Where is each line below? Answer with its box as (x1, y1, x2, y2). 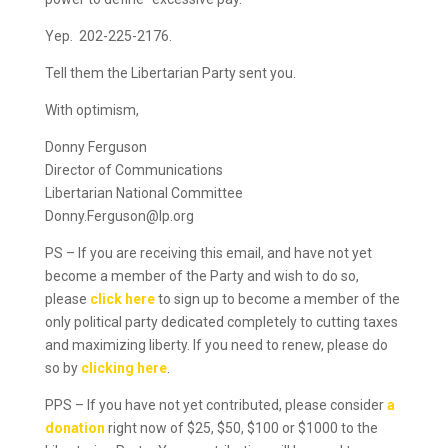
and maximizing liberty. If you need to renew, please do (44, 337, 388, 353)
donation (44, 420, 105, 436)
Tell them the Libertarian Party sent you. (44, 65, 296, 81)
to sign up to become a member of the (154, 291, 400, 307)
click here (89, 291, 155, 307)
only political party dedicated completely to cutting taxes (44, 314, 398, 330)
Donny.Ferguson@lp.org (44, 208, 194, 224)
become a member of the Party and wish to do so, (44, 268, 359, 284)
